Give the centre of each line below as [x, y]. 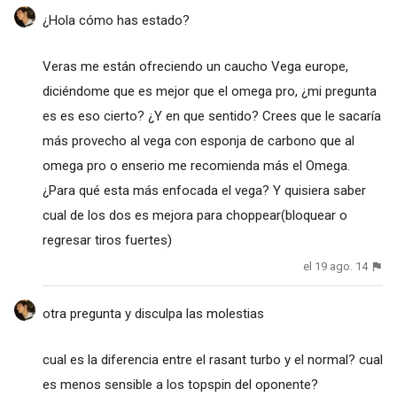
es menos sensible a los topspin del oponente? [180, 384]
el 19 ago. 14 [336, 267]
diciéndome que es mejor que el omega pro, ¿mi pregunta [209, 92]
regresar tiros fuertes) [107, 241]
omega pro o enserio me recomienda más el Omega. [196, 166]
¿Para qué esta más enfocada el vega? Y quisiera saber [204, 191]
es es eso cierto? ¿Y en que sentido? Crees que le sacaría [211, 117]
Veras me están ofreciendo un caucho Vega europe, [195, 67]
